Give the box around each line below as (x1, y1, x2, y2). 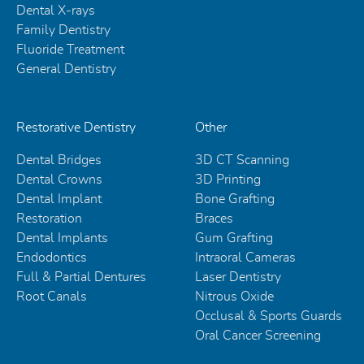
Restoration (16, 211, 82, 225)
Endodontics (16, 250, 87, 264)
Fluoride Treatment (16, 42, 124, 56)
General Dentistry (16, 62, 116, 76)
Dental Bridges (16, 153, 102, 167)
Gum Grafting (195, 231, 273, 245)
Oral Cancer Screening (195, 328, 321, 342)
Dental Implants (16, 231, 108, 245)
